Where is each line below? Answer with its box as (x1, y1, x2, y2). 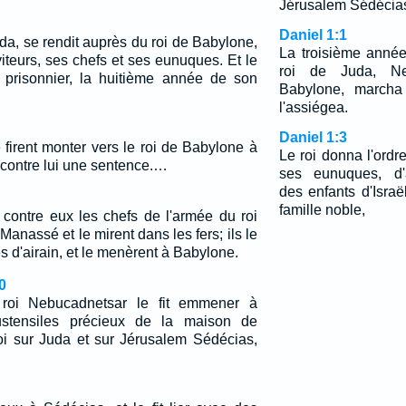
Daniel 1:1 (278, 27, 347, 43)
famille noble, (278, 202, 365, 217)
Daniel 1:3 (278, 130, 347, 145)
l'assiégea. (278, 100, 348, 115)
